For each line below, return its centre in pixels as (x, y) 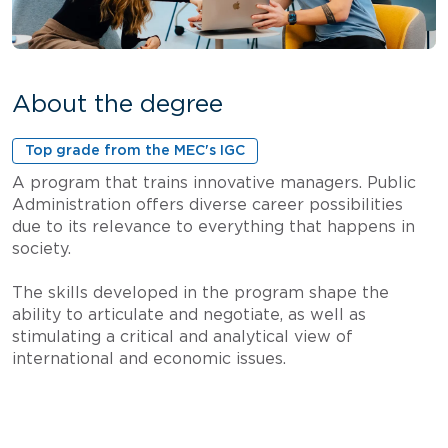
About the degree (117, 105)
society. (41, 249)
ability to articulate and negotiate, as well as (189, 315)
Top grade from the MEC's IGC (135, 151)
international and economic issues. (149, 359)
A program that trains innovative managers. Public (214, 183)
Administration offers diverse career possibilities (207, 205)
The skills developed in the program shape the (200, 293)
